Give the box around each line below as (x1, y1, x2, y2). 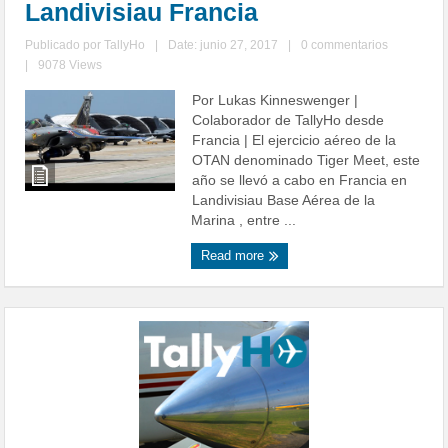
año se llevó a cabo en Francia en (192, 172, 408, 189)
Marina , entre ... (191, 212, 297, 229)
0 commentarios (301, 38, 389, 53)
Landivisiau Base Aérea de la (192, 192, 376, 209)
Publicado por (25, 38, 105, 53)
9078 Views (38, 58, 103, 73)
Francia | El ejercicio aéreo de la (192, 132, 397, 149)
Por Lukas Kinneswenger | (192, 92, 359, 109)
